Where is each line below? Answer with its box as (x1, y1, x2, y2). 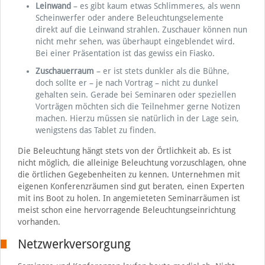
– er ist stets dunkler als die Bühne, (93, 66, 230, 76)
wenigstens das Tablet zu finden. (35, 125, 156, 135)
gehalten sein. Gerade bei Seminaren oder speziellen (35, 89, 236, 99)
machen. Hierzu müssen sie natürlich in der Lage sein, (35, 113, 239, 123)
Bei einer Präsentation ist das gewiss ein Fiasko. (35, 48, 215, 58)
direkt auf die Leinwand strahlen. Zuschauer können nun (35, 24, 247, 34)
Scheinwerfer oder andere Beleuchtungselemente (35, 12, 224, 22)
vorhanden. (17, 216, 60, 227)
